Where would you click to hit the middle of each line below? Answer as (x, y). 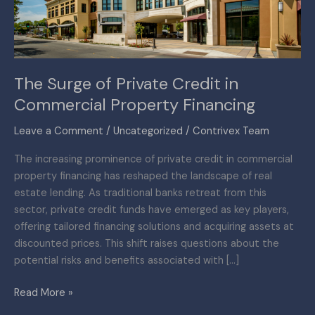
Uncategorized (148, 131)
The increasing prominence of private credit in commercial (153, 159)
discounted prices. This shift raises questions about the (147, 243)
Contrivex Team (231, 131)
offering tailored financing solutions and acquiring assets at (154, 226)
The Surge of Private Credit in (126, 84)
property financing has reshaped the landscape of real (143, 176)
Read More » (44, 292)
